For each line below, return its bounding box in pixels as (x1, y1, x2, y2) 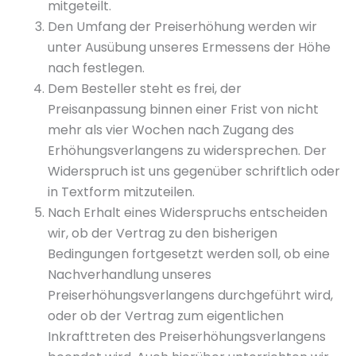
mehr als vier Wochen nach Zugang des (48, 121, 294, 139)
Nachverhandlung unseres (48, 265, 211, 284)
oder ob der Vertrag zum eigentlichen (48, 307, 284, 325)
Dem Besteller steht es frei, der (48, 79, 242, 98)
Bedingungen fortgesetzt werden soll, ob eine (48, 245, 330, 263)
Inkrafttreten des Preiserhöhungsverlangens (48, 327, 326, 346)
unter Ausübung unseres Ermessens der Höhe (48, 38, 331, 56)
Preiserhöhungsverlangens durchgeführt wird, (48, 286, 333, 304)
